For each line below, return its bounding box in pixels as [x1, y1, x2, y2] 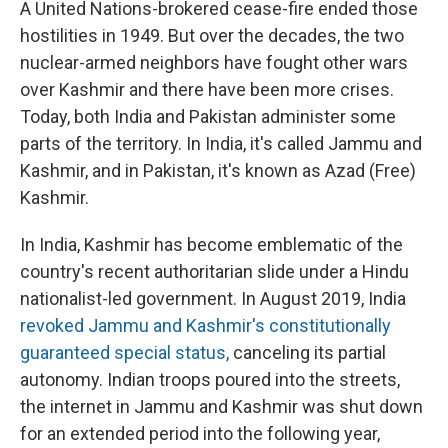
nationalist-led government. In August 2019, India [20, 288, 406, 310]
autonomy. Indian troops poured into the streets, [20, 369, 400, 391]
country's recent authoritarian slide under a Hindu [20, 261, 409, 283]
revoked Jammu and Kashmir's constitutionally [20, 315, 391, 337]
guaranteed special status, [20, 342, 233, 364]
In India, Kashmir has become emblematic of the [20, 234, 403, 256]
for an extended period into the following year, [20, 423, 380, 445]
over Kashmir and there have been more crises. [20, 79, 394, 101]
